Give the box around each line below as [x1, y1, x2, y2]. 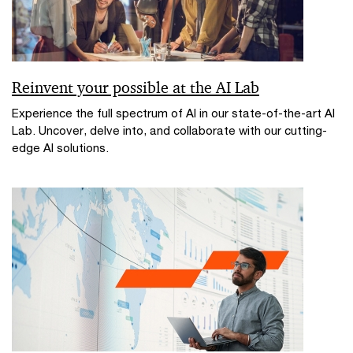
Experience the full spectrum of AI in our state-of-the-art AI [12, 105, 335, 120]
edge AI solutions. [12, 139, 109, 154]
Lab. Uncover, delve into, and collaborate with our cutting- [12, 122, 327, 137]
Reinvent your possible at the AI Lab [12, 76, 259, 98]
